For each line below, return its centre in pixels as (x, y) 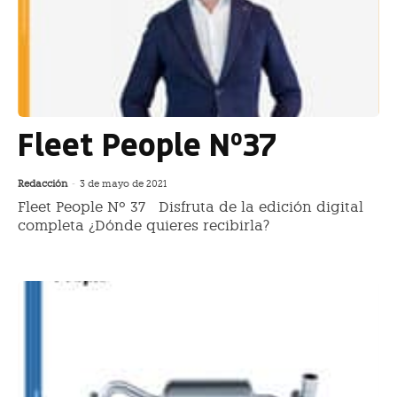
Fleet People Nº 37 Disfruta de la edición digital (191, 207)
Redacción (43, 184)
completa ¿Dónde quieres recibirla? (144, 226)
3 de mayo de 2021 (123, 184)
